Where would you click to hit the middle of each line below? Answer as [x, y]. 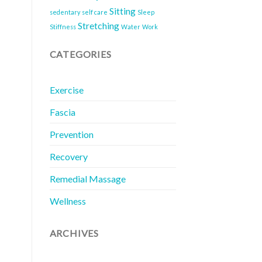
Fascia [62, 112]
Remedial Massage [87, 178]
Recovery [68, 156]
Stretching [98, 26]
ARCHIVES [74, 233]
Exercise [66, 89]
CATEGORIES [80, 54]
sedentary [65, 12]
